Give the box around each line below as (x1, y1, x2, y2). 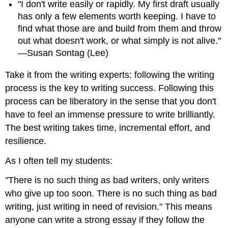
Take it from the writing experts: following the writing (5, 69, 215, 80)
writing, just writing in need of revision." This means (5, 202, 213, 212)
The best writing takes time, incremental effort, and (5, 122, 211, 133)
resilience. (5, 135, 47, 146)
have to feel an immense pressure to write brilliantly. (5, 109, 216, 120)
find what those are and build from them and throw (18, 23, 222, 34)
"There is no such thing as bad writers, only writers (5, 175, 210, 186)
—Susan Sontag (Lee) (18, 48, 109, 59)
